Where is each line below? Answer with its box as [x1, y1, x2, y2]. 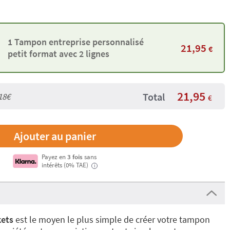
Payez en [41, 152, 67, 161]
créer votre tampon [136, 214, 210, 226]
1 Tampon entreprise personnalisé [7, 36, 144, 48]
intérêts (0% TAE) [41, 161, 90, 169]
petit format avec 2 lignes [7, 48, 109, 60]
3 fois [67, 152, 84, 161]
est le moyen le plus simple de [13, 214, 133, 226]
